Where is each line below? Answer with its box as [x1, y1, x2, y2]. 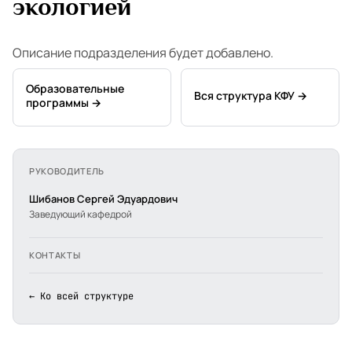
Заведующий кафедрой [29, 207, 132, 221]
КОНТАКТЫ [29, 249, 81, 261]
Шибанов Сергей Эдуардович [29, 192, 178, 206]
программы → [26, 95, 101, 110]
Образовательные [26, 81, 124, 96]
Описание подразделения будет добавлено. [13, 44, 273, 61]
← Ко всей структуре [29, 290, 134, 302]
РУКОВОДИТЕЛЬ [29, 165, 104, 177]
